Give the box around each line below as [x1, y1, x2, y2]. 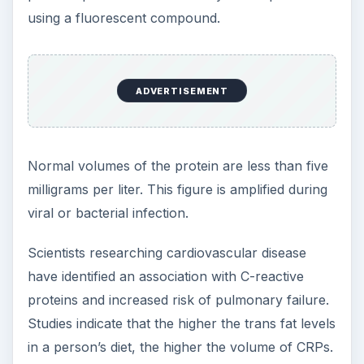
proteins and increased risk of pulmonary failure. [27, 291, 329, 308]
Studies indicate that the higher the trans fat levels [27, 314, 336, 331]
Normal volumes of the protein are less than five [27, 157, 328, 174]
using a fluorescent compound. [27, 10, 220, 27]
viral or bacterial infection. [27, 204, 188, 221]
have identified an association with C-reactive [27, 267, 304, 284]
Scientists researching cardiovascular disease [27, 244, 306, 261]
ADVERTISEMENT [135, 84, 229, 97]
